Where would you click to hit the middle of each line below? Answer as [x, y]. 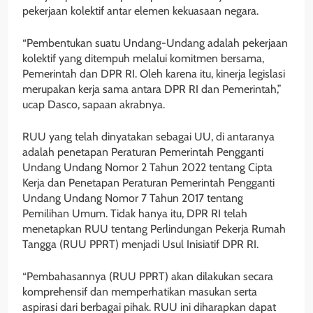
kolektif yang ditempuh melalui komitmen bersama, [143, 58]
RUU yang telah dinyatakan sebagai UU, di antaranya [148, 136]
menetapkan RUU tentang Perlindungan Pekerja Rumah [154, 228]
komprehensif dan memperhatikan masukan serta [140, 291]
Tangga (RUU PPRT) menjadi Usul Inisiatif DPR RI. [140, 244]
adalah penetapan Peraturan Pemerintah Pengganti [143, 152]
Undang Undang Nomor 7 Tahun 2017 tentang [133, 198]
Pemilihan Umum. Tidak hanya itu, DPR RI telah [135, 213]
